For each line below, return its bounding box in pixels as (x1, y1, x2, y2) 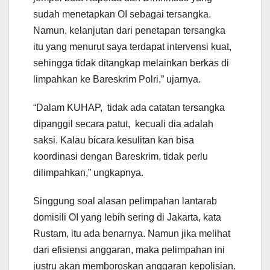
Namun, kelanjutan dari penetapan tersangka (33, 25, 225, 36)
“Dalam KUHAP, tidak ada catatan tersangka (33, 102, 225, 113)
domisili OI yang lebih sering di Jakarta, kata (33, 212, 221, 223)
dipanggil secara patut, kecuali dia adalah (33, 119, 213, 130)
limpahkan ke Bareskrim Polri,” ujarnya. (33, 74, 201, 85)
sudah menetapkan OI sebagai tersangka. (33, 9, 211, 20)
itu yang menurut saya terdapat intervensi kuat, (33, 42, 231, 52)
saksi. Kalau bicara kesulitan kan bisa (33, 135, 194, 146)
